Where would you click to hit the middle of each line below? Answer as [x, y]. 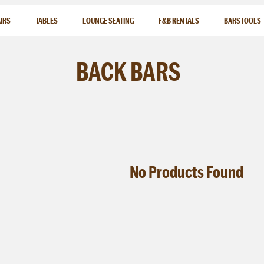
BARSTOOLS [243, 21]
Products [176, 171]
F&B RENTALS [179, 21]
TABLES [47, 21]
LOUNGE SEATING [108, 21]
